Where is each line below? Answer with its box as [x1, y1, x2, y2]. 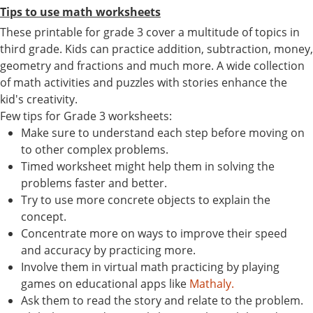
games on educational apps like [21, 275, 189, 291]
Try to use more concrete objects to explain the [21, 191, 270, 208]
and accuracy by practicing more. [21, 242, 196, 258]
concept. [21, 208, 66, 224]
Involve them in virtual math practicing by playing [21, 259, 279, 275]
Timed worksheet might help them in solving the [21, 158, 275, 174]
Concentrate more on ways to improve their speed [21, 225, 287, 241]
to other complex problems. [21, 141, 168, 157]
